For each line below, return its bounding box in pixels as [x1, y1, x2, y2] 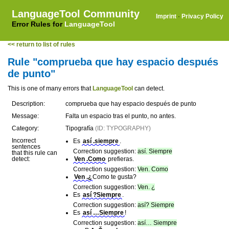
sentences [12, 143, 40, 150]
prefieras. [106, 155, 134, 163]
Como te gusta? [93, 173, 136, 180]
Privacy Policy [181, 13, 223, 20]
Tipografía [65, 125, 95, 132]
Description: [12, 100, 45, 107]
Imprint [156, 13, 176, 20]
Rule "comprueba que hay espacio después [8, 56, 218, 67]
